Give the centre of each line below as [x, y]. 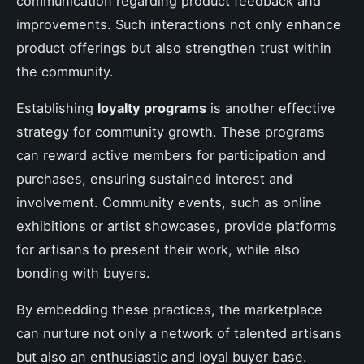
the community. [65, 71]
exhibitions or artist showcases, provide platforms [176, 225]
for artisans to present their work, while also [158, 249]
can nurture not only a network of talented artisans [179, 333]
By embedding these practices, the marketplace [169, 309]
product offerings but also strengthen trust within [174, 48]
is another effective [271, 108]
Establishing [57, 108]
